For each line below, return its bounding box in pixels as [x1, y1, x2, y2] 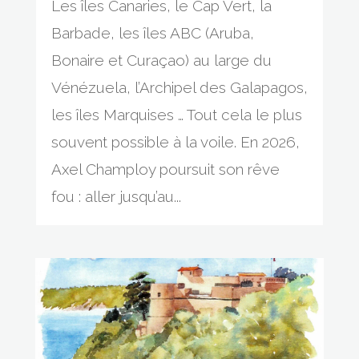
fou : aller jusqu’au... [50, 188, 181, 206]
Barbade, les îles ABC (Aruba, [50, 24, 254, 42]
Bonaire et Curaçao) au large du [50, 51, 272, 70]
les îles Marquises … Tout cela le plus [50, 106, 302, 124]
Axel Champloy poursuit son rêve [50, 160, 280, 179]
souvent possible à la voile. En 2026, [50, 133, 300, 151]
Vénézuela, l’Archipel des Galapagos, [50, 79, 308, 97]
